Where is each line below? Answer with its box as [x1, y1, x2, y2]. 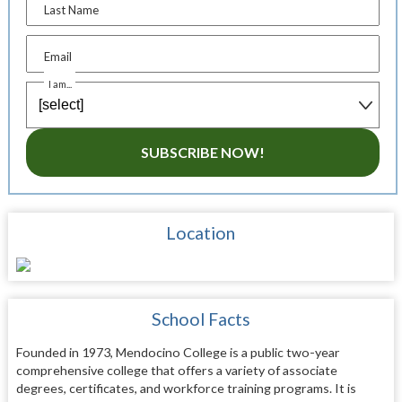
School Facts [151, 308, 250, 329]
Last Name [44, 2, 100, 17]
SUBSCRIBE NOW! [140, 143, 265, 161]
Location [166, 222, 236, 243]
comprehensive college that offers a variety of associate [15, 362, 337, 378]
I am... [48, 77, 73, 90]
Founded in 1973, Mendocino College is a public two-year [15, 344, 340, 360]
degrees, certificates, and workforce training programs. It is [15, 380, 356, 396]
